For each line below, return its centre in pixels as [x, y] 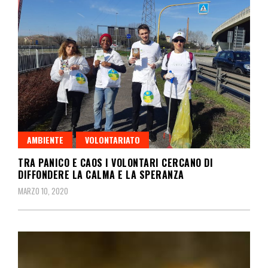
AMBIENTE [45, 139]
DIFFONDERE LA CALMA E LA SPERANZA [101, 174]
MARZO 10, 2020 [43, 191]
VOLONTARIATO [112, 139]
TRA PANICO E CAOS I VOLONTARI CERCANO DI [115, 162]
